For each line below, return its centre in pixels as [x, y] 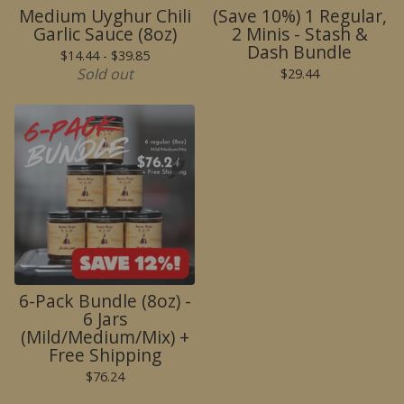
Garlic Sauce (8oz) [105, 34]
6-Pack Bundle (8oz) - [105, 301]
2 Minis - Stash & [299, 34]
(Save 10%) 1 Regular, [299, 16]
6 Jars [105, 319]
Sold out [105, 74]
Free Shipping [105, 355]
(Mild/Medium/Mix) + [105, 337]
